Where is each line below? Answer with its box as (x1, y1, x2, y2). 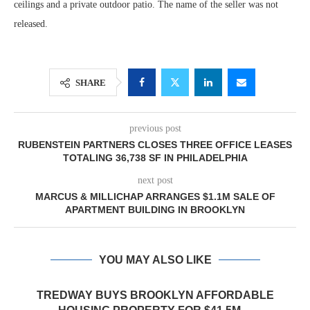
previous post (129, 123, 181, 134)
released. (14, 19, 48, 29)
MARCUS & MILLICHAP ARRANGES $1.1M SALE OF (35, 191, 275, 202)
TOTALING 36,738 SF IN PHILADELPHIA (62, 152, 248, 163)
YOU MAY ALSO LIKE (98, 254, 212, 266)
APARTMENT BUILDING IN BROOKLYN (65, 204, 245, 215)
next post (137, 175, 173, 185)
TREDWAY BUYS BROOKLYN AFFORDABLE (36, 289, 274, 301)
